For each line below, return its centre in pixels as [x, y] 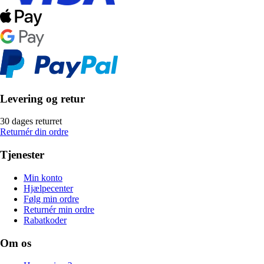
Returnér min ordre [59, 209]
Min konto [43, 177]
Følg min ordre [51, 199]
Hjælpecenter [48, 188]
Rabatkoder [45, 220]
